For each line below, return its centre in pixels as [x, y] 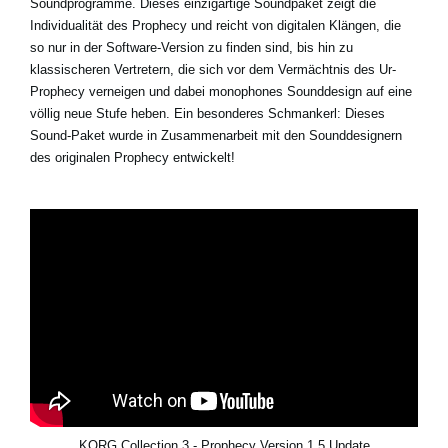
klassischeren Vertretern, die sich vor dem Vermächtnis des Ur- [213, 69]
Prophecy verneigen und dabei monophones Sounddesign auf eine [221, 91]
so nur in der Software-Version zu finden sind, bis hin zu [191, 47]
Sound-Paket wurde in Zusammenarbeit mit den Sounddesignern [216, 135]
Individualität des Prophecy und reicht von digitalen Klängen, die [215, 25]
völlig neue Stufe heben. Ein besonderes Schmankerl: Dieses [207, 113]
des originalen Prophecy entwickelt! [132, 157]
